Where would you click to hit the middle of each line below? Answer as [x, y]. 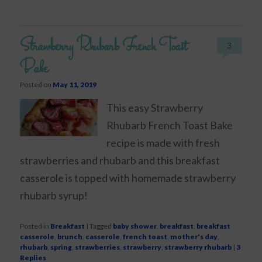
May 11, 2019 [75, 84]
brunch [70, 237]
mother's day [194, 237]
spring [61, 247]
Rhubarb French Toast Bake [170, 125]
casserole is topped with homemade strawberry [128, 177]
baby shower [135, 226]
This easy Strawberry [155, 107]
